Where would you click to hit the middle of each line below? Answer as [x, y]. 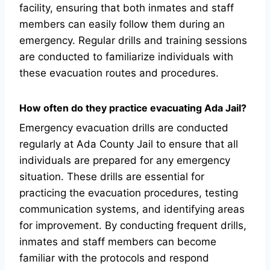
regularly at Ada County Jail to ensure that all [129, 144]
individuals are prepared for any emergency [125, 160]
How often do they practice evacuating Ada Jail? [133, 108]
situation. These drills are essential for [112, 177]
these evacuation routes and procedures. [119, 73]
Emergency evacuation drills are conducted [124, 128]
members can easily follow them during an [122, 24]
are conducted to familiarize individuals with [126, 57]
